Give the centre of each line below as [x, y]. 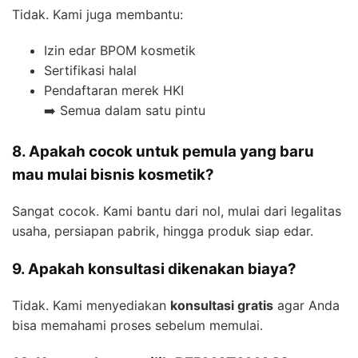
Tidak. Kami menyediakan [91, 305]
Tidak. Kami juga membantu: [97, 15]
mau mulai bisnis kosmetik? [113, 175]
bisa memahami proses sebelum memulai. [137, 325]
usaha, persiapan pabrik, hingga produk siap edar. [163, 231]
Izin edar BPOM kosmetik [120, 51]
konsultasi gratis [222, 305]
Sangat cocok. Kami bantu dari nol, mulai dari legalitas [177, 211]
